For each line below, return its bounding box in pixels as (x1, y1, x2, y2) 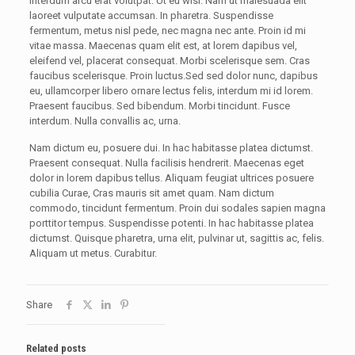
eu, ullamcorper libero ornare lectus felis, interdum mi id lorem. (29, 85, 313, 97)
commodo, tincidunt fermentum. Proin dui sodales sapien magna (29, 202, 326, 215)
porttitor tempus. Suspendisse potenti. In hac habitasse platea (29, 217, 314, 230)
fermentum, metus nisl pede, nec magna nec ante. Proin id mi (29, 25, 306, 37)
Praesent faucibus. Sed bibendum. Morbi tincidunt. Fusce (29, 100, 290, 113)
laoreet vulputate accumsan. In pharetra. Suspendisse (29, 10, 273, 22)
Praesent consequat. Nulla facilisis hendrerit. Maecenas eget (29, 157, 304, 170)
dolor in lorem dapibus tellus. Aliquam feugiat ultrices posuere (29, 172, 314, 185)
